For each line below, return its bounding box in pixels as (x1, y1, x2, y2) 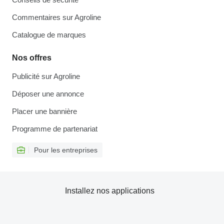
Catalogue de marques (12, 30, 86, 39)
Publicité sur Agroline (12, 72, 80, 81)
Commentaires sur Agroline (12, 13, 101, 22)
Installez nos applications (64, 186, 154, 195)
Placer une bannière (12, 107, 77, 116)
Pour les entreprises (34, 146, 97, 154)
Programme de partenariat (12, 124, 97, 133)
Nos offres (12, 53, 51, 62)
